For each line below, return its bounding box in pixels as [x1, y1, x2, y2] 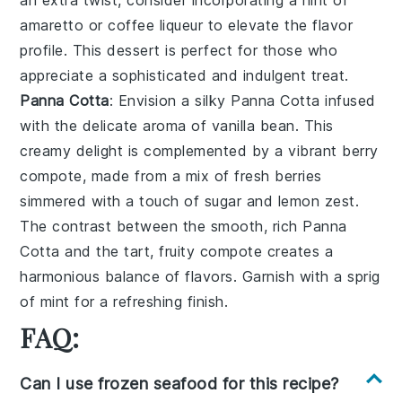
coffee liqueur [108, 15, 204, 34]
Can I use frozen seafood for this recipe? [20, 373, 339, 393]
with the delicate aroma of [20, 116, 212, 135]
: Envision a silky [109, 91, 232, 109]
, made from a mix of [82, 166, 235, 185]
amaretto [20, 15, 84, 34]
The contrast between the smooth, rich [20, 216, 303, 235]
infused [319, 91, 376, 109]
